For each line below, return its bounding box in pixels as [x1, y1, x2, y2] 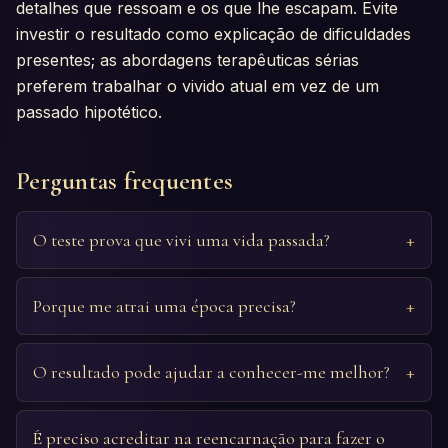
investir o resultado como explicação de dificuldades [16, 23, 411, 44]
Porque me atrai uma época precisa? [33, 294, 296, 317]
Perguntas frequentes [16, 164, 234, 196]
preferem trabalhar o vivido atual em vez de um [16, 75, 379, 96]
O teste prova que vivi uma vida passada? [33, 228, 330, 251]
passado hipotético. [16, 101, 162, 122]
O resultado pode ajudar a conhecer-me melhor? [33, 360, 390, 383]
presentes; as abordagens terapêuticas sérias [16, 49, 359, 70]
